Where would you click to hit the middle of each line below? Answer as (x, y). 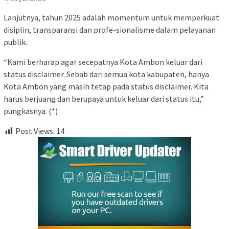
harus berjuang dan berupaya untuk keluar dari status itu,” (104, 98)
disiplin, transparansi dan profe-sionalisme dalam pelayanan (110, 29)
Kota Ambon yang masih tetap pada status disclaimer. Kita (106, 86)
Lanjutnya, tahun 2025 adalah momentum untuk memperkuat (111, 17)
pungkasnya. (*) (31, 111)
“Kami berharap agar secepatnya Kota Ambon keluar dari (103, 62)
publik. (15, 42)
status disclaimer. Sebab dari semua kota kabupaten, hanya (106, 74)
